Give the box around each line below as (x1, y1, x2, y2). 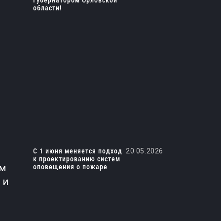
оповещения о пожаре (33, 163, 108, 171)
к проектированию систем (33, 155, 120, 163)
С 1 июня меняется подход (33, 147, 122, 155)
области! (33, 4, 62, 12)
